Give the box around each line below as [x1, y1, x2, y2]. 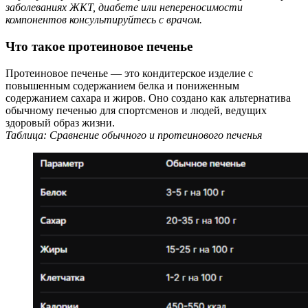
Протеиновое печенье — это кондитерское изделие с [5, 67, 253, 79]
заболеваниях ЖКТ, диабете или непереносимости [5, 1, 243, 14]
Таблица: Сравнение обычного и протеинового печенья [5, 129, 262, 141]
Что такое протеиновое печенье [5, 39, 192, 54]
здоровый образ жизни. [5, 116, 115, 129]
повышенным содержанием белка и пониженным [5, 79, 239, 91]
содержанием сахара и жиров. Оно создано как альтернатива [5, 91, 291, 104]
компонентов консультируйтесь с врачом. [5, 14, 202, 26]
